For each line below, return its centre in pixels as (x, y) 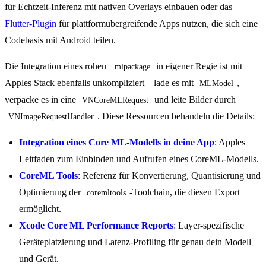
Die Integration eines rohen (57, 66)
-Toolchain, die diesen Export (186, 192)
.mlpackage (131, 67)
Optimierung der (51, 192)
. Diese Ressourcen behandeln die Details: (176, 116)
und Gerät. (39, 259)
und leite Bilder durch (194, 100)
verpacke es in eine (42, 100)
